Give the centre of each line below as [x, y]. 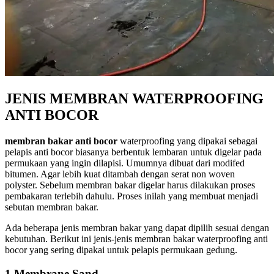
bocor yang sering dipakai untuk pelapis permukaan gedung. [121, 250]
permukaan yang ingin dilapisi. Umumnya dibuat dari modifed [125, 163]
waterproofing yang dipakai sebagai [187, 141]
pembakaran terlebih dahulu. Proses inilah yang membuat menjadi [131, 196]
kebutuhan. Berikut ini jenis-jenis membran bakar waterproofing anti [136, 239]
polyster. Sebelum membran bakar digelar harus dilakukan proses [130, 185]
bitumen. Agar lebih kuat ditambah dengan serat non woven [120, 174]
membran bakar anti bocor [61, 141]
